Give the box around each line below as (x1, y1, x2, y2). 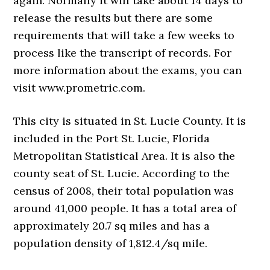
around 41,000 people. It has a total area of (13, 201, 237, 216)
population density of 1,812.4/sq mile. (13, 236, 208, 251)
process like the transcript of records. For (13, 46, 232, 60)
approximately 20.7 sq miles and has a (13, 219, 210, 233)
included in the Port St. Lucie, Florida (13, 131, 210, 146)
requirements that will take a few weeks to (13, 28, 235, 43)
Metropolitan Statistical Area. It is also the (13, 149, 236, 163)
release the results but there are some (13, 11, 213, 25)
